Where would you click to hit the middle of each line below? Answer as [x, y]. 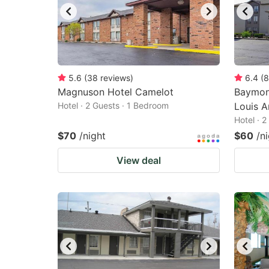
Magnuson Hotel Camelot [116, 92]
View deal [139, 160]
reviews [115, 78]
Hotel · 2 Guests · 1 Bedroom [113, 105]
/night [92, 136]
